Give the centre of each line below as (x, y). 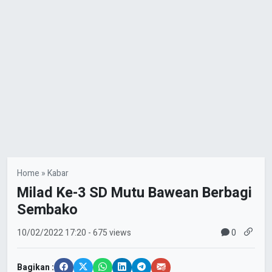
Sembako (47, 209)
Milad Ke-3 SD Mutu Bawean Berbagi (134, 192)
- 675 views (110, 233)
